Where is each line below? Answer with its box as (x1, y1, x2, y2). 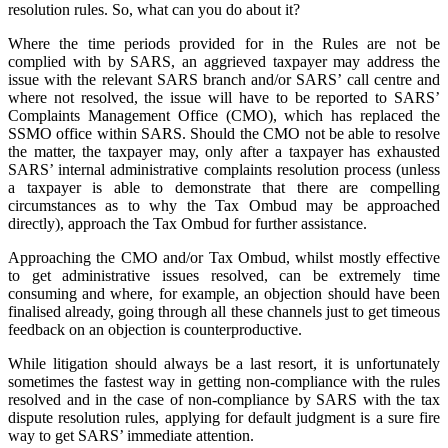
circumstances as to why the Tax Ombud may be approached (8, 196, 440, 214)
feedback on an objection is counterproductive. (8, 320, 302, 338)
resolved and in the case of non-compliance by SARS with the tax (8, 390, 440, 408)
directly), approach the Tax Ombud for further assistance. (8, 214, 367, 232)
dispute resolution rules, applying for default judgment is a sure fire (8, 408, 440, 426)
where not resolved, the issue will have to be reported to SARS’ (8, 88, 440, 106)
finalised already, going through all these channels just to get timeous (8, 302, 440, 320)
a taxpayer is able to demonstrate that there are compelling (8, 178, 440, 196)
